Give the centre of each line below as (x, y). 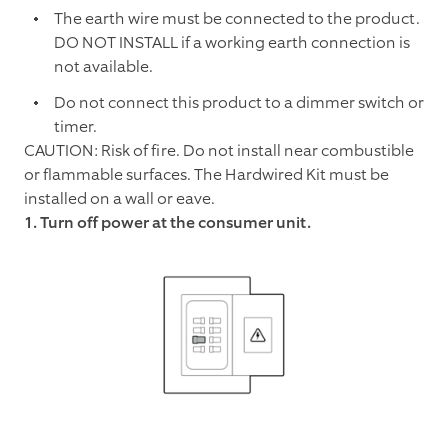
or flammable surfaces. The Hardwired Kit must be (206, 174)
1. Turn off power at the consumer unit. (167, 222)
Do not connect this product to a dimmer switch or (239, 102)
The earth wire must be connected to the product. (237, 18)
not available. (103, 66)
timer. (75, 126)
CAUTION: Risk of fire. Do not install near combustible (219, 150)
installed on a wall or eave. (119, 198)
